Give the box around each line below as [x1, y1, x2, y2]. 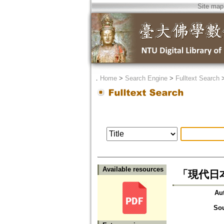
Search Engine [124, 74, 167, 82]
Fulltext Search [175, 74, 219, 82]
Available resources [102, 165, 163, 173]
